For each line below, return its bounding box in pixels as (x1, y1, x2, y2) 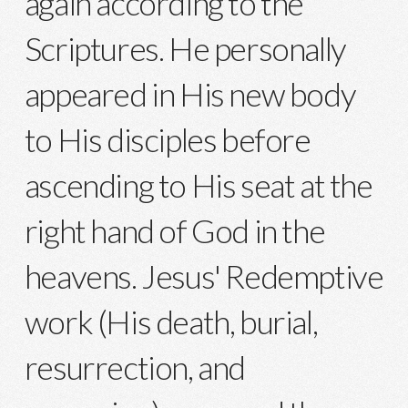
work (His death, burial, (24, 301, 318, 342)
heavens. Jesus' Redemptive (24, 256, 383, 297)
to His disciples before (24, 119, 311, 160)
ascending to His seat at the (24, 165, 372, 206)
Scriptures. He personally (24, 28, 346, 69)
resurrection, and (24, 347, 246, 388)
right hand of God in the (24, 210, 325, 251)
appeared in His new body (24, 74, 356, 115)
